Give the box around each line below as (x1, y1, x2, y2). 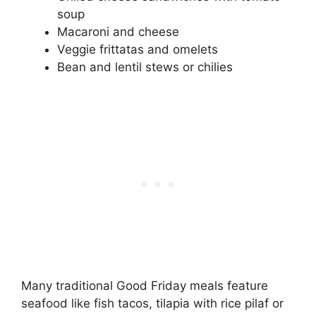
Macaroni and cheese (57, 24, 179, 39)
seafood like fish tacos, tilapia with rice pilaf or (21, 296, 284, 311)
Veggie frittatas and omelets (57, 42, 218, 56)
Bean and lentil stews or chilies (57, 59, 233, 74)
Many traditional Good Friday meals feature (21, 279, 268, 293)
